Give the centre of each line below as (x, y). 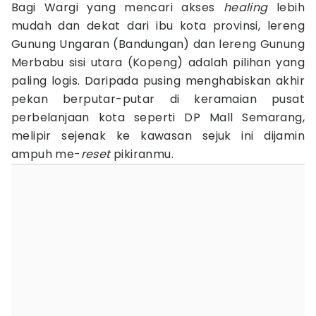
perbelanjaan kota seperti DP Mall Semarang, (158, 117)
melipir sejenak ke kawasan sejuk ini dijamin (158, 136)
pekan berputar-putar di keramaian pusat (158, 99)
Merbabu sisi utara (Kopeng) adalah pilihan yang (158, 62)
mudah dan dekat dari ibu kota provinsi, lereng (158, 26)
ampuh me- (46, 154)
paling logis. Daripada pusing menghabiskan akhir (158, 81)
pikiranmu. (142, 154)
